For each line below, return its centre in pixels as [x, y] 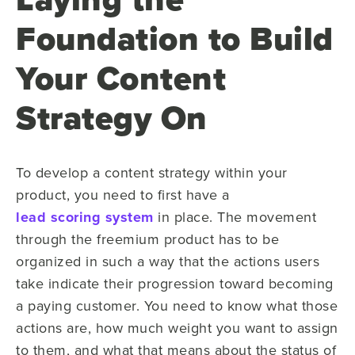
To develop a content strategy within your [152, 172]
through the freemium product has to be [147, 239]
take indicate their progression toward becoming [175, 283]
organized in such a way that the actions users [168, 261]
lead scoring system [85, 217]
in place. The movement [235, 217]
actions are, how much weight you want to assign [177, 328]
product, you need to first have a [123, 195]
